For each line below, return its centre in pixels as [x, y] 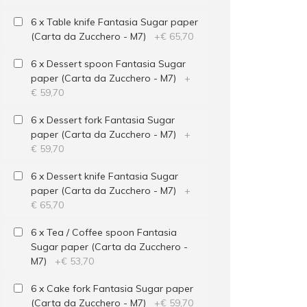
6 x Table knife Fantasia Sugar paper [114, 22]
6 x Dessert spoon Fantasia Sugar [108, 64]
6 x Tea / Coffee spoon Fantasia [103, 232]
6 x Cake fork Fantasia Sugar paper [112, 288]
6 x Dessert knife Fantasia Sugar [104, 176]
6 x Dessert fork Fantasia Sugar [102, 120]
